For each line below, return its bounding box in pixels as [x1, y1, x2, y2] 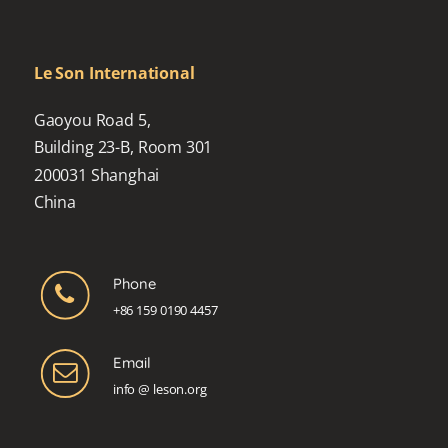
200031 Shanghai [33, 163, 160, 186]
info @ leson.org [112, 380, 207, 398]
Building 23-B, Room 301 [33, 136, 213, 158]
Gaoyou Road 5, [33, 108, 151, 131]
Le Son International [33, 61, 195, 84]
